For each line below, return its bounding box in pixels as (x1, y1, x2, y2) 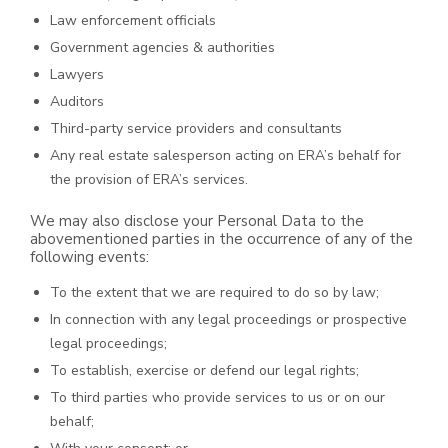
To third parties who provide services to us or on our (50, 388, 385, 407)
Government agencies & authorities (50, 38, 275, 57)
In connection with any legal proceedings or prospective (50, 310, 407, 329)
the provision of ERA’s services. (50, 170, 248, 189)
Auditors (50, 92, 104, 111)
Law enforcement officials (50, 11, 216, 30)
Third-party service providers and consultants (50, 119, 342, 138)
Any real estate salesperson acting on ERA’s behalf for (50, 146, 401, 165)
